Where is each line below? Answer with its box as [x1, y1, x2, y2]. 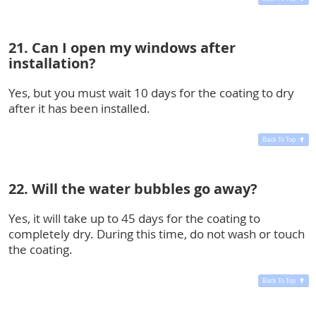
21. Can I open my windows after [8, 37, 236, 57]
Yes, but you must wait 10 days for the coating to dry [8, 84, 294, 101]
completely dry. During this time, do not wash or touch [8, 225, 305, 242]
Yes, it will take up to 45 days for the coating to [8, 209, 260, 226]
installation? [8, 53, 96, 73]
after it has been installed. [8, 99, 150, 116]
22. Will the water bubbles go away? [8, 178, 257, 198]
